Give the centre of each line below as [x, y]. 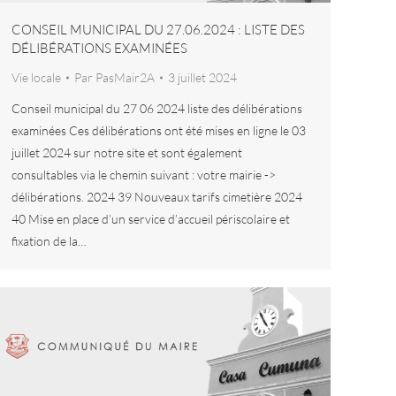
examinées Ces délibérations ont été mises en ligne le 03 [159, 131]
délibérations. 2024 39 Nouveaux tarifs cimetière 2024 [157, 197]
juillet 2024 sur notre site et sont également [127, 153]
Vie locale [36, 78]
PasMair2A [125, 78]
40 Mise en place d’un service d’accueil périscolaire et [151, 219]
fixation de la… [49, 241]
